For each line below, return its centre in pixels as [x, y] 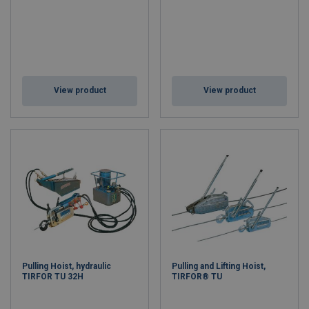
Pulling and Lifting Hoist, [219, 266]
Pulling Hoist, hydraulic [67, 266]
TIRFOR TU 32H [53, 277]
